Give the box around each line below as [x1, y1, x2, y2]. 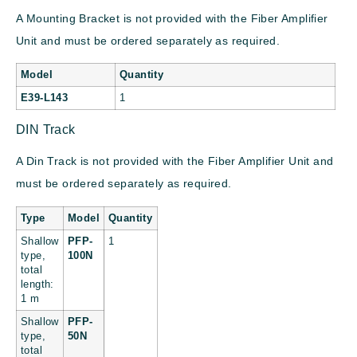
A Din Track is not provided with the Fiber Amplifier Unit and [16, 155, 334, 168]
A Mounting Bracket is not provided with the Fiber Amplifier [16, 11, 328, 25]
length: [21, 278, 54, 290]
